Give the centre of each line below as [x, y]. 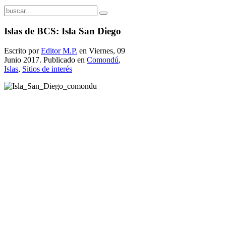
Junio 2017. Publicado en [45, 60]
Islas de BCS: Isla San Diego [63, 31]
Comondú [103, 60]
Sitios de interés [47, 69]
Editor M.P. [59, 50]
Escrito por [22, 50]
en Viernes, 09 [101, 50]
